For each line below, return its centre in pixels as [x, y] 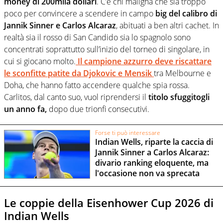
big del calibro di [185, 13]
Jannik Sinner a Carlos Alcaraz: [152, 153]
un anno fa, [25, 109]
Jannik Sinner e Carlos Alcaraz [60, 25]
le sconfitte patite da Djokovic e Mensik [78, 73]
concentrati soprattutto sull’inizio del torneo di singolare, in [107, 49]
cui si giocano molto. [40, 61]
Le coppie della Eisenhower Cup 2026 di [109, 202]
